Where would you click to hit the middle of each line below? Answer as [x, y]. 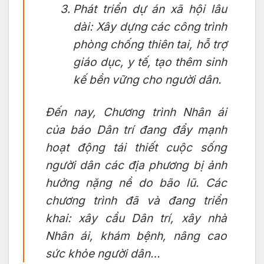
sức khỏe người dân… [103, 253]
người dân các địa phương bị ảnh [136, 165]
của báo [71, 129]
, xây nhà [199, 218]
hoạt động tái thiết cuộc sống [136, 147]
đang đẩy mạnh [181, 129]
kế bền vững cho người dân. [147, 79]
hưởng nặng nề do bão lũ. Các [136, 182]
